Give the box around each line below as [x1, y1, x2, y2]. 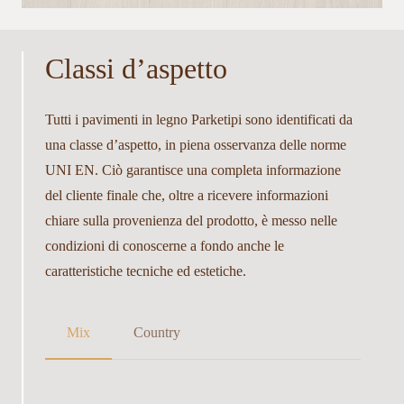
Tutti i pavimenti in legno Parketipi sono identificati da [45, 112, 353, 128]
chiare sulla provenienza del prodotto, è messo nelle [45, 213, 337, 229]
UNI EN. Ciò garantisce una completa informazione [45, 162, 341, 179]
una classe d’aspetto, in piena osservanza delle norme [45, 137, 346, 153]
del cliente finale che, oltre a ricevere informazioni [45, 188, 328, 204]
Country [133, 325, 180, 341]
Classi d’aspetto [45, 52, 227, 86]
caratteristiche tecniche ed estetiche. [45, 263, 246, 280]
